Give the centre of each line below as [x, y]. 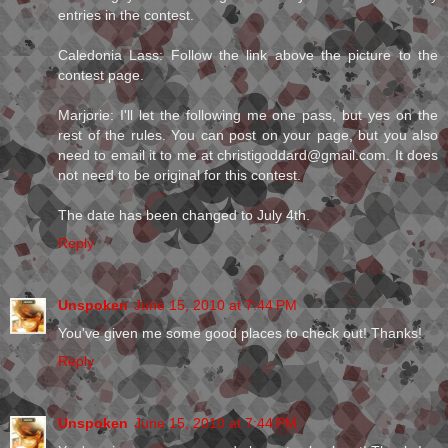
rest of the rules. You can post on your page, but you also [248, 135]
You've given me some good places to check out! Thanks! [240, 332]
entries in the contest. [126, 15]
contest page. [101, 75]
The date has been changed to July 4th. [184, 215]
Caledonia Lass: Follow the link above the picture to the [248, 55]
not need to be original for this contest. [179, 175]
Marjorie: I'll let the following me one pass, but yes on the [248, 115]
